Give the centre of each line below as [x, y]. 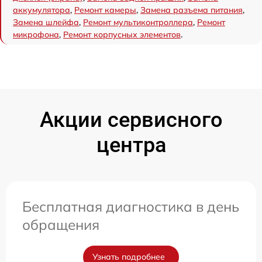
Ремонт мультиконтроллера [138, 23]
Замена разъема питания [192, 10]
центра [131, 145]
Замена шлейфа [46, 23]
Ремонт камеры [105, 10]
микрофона [36, 35]
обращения [61, 225]
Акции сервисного [131, 120]
